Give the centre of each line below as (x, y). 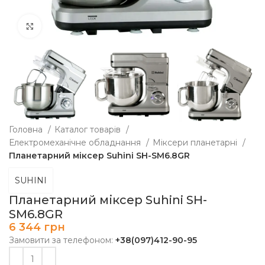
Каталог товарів (89, 130)
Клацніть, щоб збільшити (93, 26)
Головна (27, 130)
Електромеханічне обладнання (76, 143)
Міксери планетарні (196, 143)
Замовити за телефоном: (62, 240)
